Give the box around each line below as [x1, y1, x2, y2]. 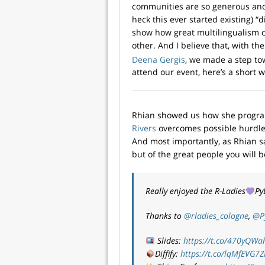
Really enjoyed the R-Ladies [146, 185, 245, 197]
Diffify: [154, 248, 180, 260]
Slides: [154, 235, 183, 247]
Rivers [132, 122, 156, 134]
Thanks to [146, 210, 184, 222]
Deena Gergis [132, 53, 185, 65]
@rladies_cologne [184, 210, 248, 222]
